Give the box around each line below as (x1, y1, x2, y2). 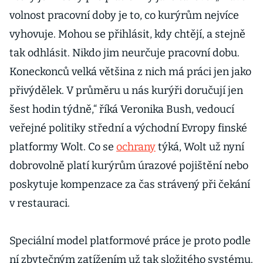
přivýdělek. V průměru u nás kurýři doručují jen (9, 84, 243, 97)
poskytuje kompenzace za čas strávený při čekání (9, 178, 250, 191)
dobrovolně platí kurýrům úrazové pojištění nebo (9, 159, 248, 172)
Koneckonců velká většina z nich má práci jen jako (9, 65, 251, 78)
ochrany (116, 140, 156, 153)
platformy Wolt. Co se (9, 140, 116, 153)
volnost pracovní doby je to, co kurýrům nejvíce (9, 9, 239, 22)
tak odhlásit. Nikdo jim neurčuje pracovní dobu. (9, 46, 240, 59)
